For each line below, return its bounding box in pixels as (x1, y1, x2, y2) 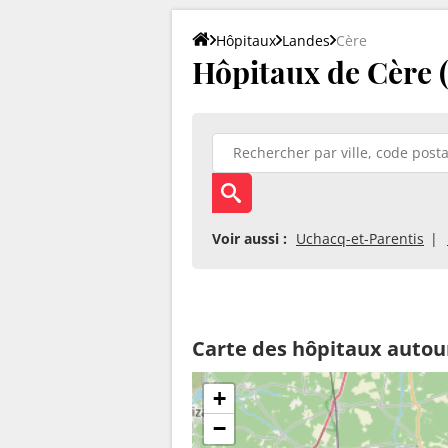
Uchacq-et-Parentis (296, 228, 424, 248)
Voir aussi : (212, 228, 287, 248)
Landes (282, 30, 330, 50)
